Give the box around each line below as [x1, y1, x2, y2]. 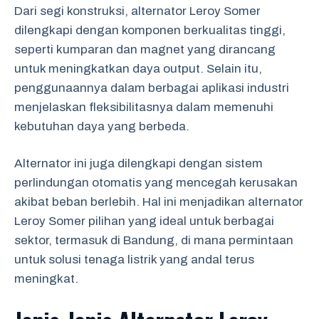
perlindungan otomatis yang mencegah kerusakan [14, 176, 298, 189]
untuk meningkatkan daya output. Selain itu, [14, 61, 262, 75]
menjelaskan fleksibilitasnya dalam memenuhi [14, 100, 273, 114]
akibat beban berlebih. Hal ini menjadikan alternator [14, 195, 303, 209]
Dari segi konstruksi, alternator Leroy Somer [14, 4, 261, 18]
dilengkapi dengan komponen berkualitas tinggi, [14, 23, 286, 37]
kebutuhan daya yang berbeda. [14, 119, 189, 133]
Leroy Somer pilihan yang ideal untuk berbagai [14, 214, 274, 228]
